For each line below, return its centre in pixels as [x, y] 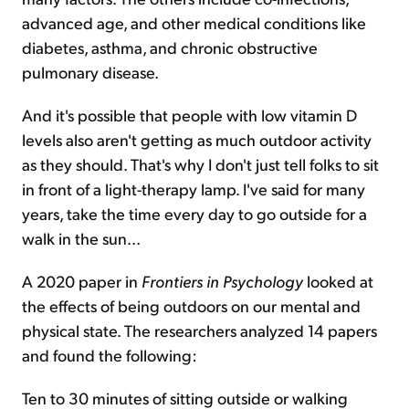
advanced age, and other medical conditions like [194, 22]
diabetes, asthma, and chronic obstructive [170, 47]
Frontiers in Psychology [222, 281]
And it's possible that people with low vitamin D [189, 115]
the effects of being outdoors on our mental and [191, 305]
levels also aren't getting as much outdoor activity [197, 139]
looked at [338, 281]
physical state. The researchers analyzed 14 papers [199, 330]
